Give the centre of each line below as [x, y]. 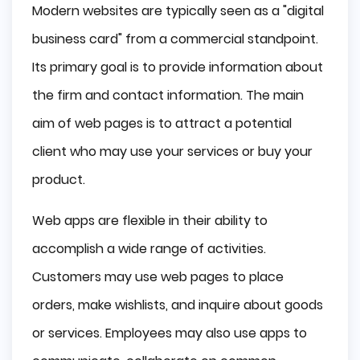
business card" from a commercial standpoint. [175, 39]
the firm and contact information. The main [168, 95]
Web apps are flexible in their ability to [150, 220]
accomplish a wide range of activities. [149, 248]
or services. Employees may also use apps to [170, 333]
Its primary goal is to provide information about [178, 67]
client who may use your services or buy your [172, 151]
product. [59, 179]
